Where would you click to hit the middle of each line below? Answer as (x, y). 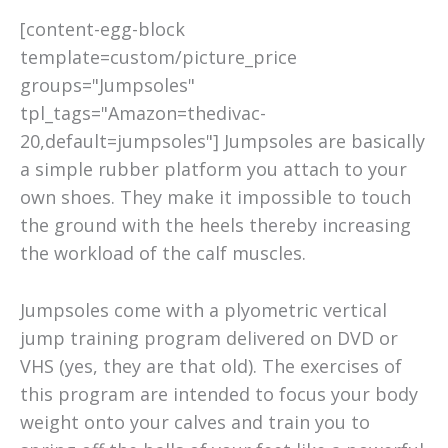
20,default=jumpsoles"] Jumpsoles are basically (222, 141)
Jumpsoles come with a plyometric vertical (203, 310)
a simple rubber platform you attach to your (213, 169)
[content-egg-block (102, 29)
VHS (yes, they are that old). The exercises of (211, 366)
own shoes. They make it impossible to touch (215, 197)
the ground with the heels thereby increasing (215, 225)
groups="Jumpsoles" (107, 85)
